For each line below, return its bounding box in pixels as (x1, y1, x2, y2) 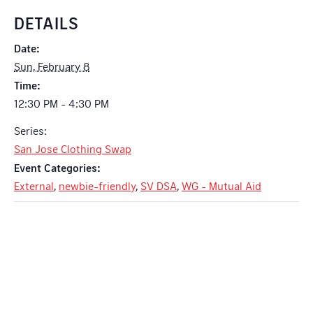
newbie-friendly (59, 178, 136, 192)
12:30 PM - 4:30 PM (14, 96, 109, 110)
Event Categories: (14, 160, 101, 174)
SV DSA (140, 178, 177, 192)
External (14, 178, 54, 192)
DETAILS (14, 12, 79, 33)
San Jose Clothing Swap (14, 141, 131, 155)
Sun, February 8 (14, 59, 89, 73)
